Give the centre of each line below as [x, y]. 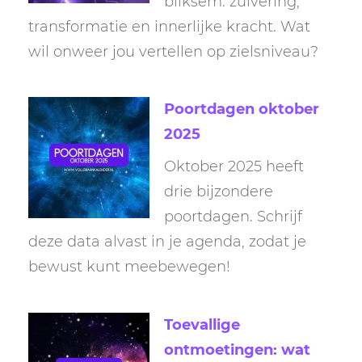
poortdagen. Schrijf [233, 217]
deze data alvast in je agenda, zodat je [167, 242]
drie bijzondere [219, 192]
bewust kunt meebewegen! [129, 267]
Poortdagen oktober [242, 109]
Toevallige [202, 324]
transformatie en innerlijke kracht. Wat [169, 26]
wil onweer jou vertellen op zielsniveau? [173, 51]
